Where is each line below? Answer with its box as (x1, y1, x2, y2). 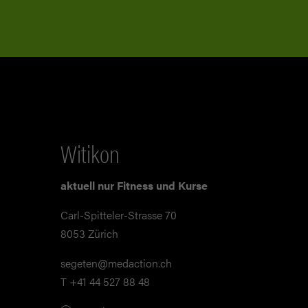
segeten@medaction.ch (60, 255, 172, 272)
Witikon (60, 136, 120, 170)
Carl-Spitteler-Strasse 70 (60, 207, 177, 223)
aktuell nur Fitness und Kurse (60, 177, 208, 194)
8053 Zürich (60, 225, 118, 242)
